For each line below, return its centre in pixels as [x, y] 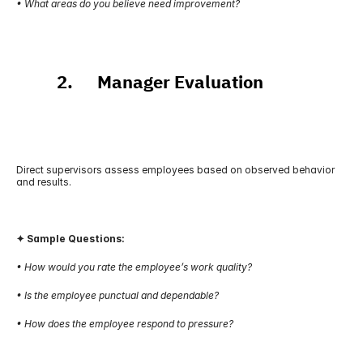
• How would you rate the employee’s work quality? [134, 267]
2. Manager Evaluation [140, 82]
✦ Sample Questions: [70, 239]
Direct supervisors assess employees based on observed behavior [175, 170]
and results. [44, 182]
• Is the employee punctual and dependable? [117, 295]
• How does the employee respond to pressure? [125, 324]
